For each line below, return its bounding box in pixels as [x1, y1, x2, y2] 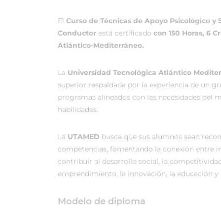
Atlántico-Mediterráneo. [58, 41, 144, 50]
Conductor [58, 29, 96, 37]
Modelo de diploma [58, 196, 146, 207]
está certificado [96, 29, 153, 37]
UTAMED [68, 132, 100, 141]
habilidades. [58, 105, 98, 114]
